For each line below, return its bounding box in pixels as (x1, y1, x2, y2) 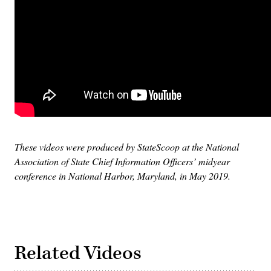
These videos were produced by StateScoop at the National (15, 140, 239, 154)
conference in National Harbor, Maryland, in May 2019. (15, 169, 230, 183)
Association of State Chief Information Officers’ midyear (15, 155, 230, 168)
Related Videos (15, 241, 142, 266)
